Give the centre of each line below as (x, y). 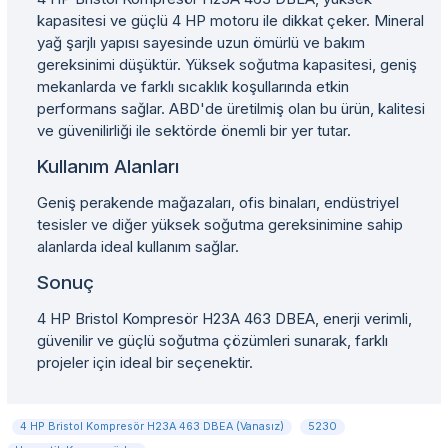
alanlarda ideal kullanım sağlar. (138, 246)
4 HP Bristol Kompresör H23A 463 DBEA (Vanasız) (152, 426)
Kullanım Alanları (108, 166)
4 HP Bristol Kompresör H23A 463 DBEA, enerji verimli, (224, 318)
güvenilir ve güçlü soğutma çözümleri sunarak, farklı (212, 340)
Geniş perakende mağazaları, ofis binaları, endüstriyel (218, 202)
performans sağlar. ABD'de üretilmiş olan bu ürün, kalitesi (231, 108)
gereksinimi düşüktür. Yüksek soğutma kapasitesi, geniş (227, 64)
